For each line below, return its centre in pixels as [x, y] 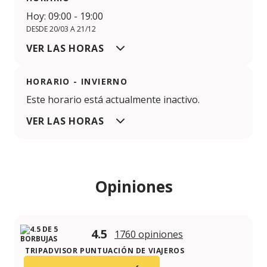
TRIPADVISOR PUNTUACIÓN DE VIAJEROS [105, 251]
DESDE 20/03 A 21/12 [61, 29]
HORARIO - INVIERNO [77, 82]
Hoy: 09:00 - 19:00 [65, 16]
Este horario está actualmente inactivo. [113, 100]
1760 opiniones [149, 235]
